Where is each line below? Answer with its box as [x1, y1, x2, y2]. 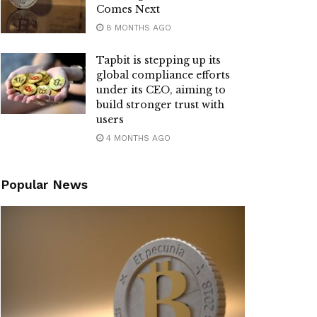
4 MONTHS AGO [103, 132, 171, 143]
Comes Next [96, 2, 160, 16]
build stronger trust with [96, 98, 224, 111]
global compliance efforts [96, 68, 230, 81]
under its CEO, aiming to [96, 83, 226, 96]
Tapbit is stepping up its [96, 53, 221, 67]
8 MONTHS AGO [103, 22, 171, 33]
